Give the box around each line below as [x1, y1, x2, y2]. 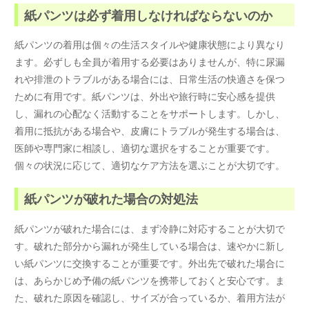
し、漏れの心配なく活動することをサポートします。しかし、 [14, 106, 286, 121]
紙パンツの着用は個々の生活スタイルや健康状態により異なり [14, 37, 286, 52]
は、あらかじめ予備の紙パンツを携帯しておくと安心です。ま [14, 272, 286, 287]
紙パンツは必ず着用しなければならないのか [24, 6, 273, 24]
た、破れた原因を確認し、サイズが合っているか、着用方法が [14, 290, 286, 304]
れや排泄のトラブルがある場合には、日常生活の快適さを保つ [14, 72, 286, 86]
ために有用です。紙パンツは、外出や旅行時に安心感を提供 [14, 89, 276, 103]
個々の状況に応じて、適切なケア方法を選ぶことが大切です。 [14, 158, 286, 172]
